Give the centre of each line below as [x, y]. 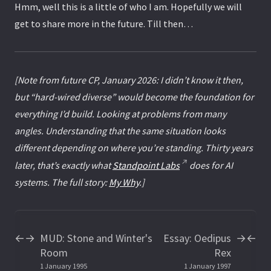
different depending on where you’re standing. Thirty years [134, 148]
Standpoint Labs [146, 165]
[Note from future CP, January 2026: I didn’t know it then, [129, 80]
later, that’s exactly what [64, 165]
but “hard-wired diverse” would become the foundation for [134, 97]
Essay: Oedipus [197, 238]
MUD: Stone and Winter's [96, 238]
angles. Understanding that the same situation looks [120, 131]
